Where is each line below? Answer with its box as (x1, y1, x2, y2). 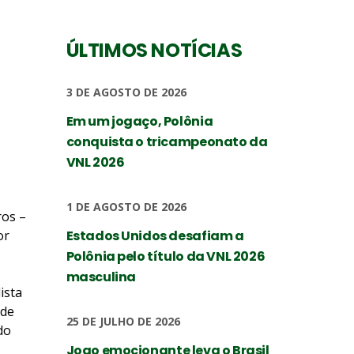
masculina (66, 268, 136, 286)
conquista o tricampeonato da (66, 133, 268, 151)
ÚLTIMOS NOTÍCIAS (66, 37, 243, 63)
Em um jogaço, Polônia (66, 112, 213, 130)
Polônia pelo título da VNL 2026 (66, 247, 265, 265)
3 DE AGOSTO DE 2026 (66, 85, 186, 100)
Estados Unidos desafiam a (66, 227, 244, 245)
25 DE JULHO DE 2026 (66, 314, 180, 329)
